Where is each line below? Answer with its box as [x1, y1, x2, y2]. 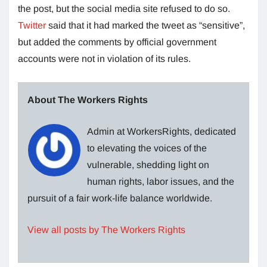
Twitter [18, 20, 48, 31]
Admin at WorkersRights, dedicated [87, 126, 236, 137]
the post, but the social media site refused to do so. [18, 4, 230, 14]
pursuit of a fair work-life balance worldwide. [27, 193, 212, 204]
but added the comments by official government [18, 37, 216, 48]
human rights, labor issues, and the [87, 176, 234, 187]
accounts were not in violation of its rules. [18, 54, 191, 64]
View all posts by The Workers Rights [27, 225, 185, 235]
